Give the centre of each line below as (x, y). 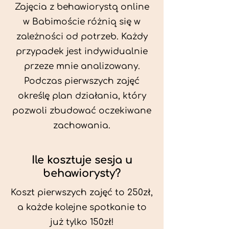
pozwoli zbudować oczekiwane (82, 111)
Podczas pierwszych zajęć (82, 81)
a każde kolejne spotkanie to (82, 207)
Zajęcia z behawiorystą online (82, 7)
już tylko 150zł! (82, 222)
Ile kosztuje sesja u (82, 160)
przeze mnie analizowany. (82, 66)
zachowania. (82, 125)
